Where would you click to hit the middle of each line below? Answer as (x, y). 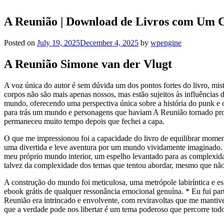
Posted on (20, 43)
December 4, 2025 (109, 43)
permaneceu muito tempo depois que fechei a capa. (84, 121)
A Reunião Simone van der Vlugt (88, 64)
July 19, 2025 (58, 43)
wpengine (166, 43)
